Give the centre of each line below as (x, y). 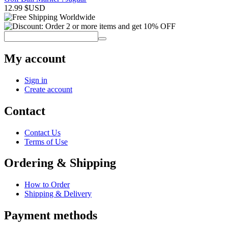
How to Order (47, 185)
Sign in (36, 80)
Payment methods (51, 216)
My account (35, 58)
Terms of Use (46, 141)
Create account (48, 89)
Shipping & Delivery (58, 194)
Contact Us (42, 132)
